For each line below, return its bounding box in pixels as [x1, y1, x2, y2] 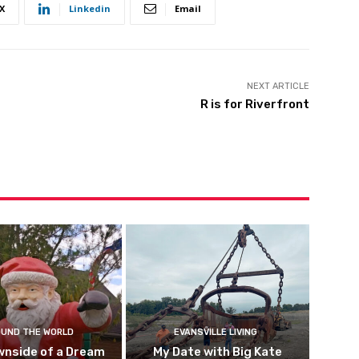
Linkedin [69, 2, 111, 15]
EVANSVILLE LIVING [174, 326, 258, 337]
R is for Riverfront [200, 97, 309, 112]
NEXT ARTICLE [246, 81, 309, 92]
